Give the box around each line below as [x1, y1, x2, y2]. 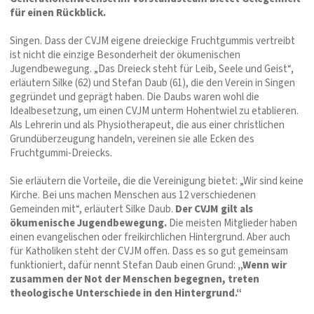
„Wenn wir [238, 257, 287, 273]
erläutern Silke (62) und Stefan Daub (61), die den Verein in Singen [10, 75, 295, 90]
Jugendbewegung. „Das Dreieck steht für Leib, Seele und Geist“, [10, 61, 294, 76]
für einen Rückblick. [10, 5, 106, 20]
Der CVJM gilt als [175, 201, 253, 217]
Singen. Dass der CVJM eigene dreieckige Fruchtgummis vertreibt [10, 33, 295, 48]
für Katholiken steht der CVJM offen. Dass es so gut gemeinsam [10, 243, 288, 259]
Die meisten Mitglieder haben [167, 215, 297, 231]
